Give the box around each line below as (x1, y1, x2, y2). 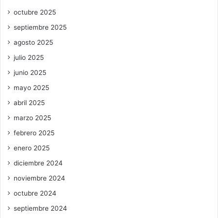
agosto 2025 (14, 38, 53, 46)
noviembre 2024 (14, 174, 65, 182)
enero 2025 (14, 144, 50, 152)
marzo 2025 (14, 113, 51, 122)
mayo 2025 (14, 83, 49, 91)
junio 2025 (14, 68, 46, 76)
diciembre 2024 (14, 159, 63, 167)
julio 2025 (14, 53, 44, 61)
